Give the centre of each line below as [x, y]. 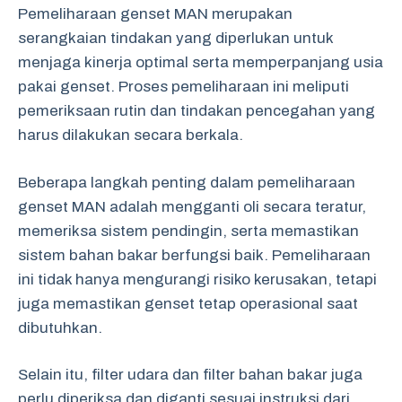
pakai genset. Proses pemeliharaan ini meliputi [184, 87]
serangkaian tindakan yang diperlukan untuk [175, 38]
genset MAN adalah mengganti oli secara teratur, [192, 206]
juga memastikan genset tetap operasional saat [188, 303]
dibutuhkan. [60, 328]
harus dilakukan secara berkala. [131, 135]
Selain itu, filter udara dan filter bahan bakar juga [190, 375]
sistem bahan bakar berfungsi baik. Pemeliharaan [194, 255]
